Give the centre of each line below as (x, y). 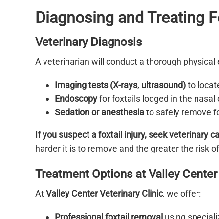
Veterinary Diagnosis (88, 42)
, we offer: (182, 194)
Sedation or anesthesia (99, 112)
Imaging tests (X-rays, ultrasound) (120, 85)
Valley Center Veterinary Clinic (104, 194)
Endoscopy (76, 99)
